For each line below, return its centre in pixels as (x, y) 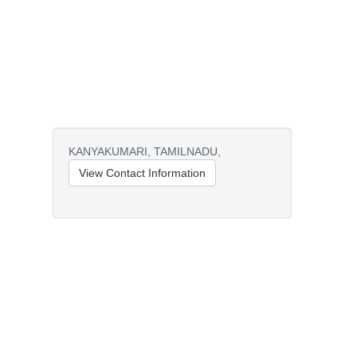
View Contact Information (142, 173)
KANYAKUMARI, (110, 151)
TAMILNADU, (187, 151)
